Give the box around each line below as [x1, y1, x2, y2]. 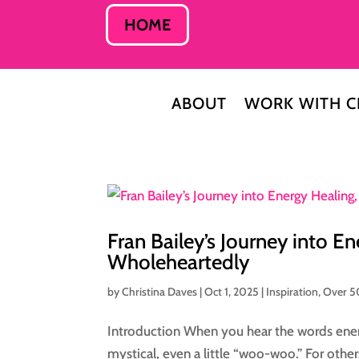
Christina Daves [122, 284, 198, 299]
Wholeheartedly [107, 248, 250, 275]
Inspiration [266, 284, 319, 299]
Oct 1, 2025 [204, 284, 260, 299]
